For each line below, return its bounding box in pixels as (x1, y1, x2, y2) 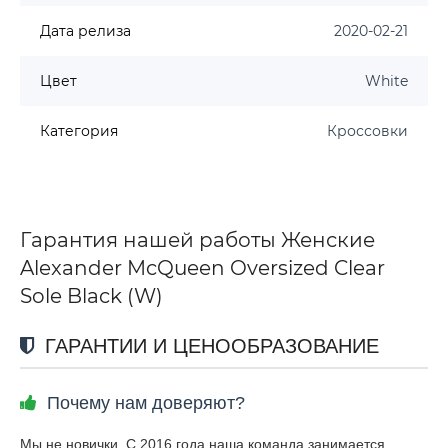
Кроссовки (327, 121, 408, 140)
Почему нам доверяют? (42, 392, 245, 413)
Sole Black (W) (20, 283, 163, 308)
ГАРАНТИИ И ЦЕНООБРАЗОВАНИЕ (39, 334, 379, 357)
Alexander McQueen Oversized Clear (20, 255, 385, 280)
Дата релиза (40, 21, 131, 40)
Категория (40, 121, 118, 140)
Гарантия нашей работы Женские (20, 227, 375, 252)
